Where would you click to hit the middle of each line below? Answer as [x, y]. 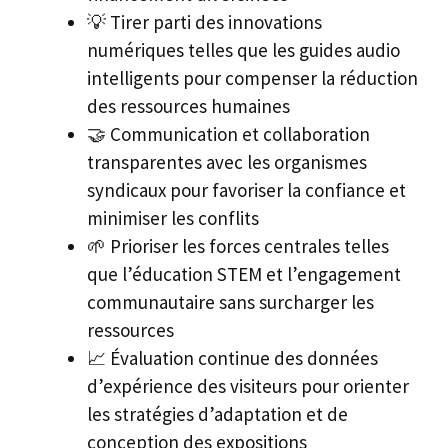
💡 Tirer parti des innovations [204, 22]
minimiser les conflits [173, 218]
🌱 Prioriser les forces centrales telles [238, 246]
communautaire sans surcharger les [230, 302]
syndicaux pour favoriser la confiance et [246, 190]
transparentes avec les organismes [227, 162]
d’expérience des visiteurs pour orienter [248, 386]
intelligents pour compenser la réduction [252, 78]
